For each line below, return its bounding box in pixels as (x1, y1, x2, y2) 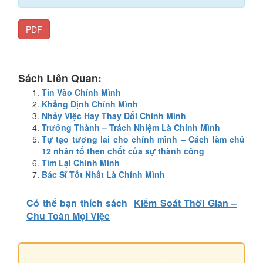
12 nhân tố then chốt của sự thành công (42, 144, 204, 157)
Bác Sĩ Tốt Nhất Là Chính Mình (42, 168, 165, 180)
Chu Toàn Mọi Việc (26, 208, 110, 222)
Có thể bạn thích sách (26, 195, 127, 210)
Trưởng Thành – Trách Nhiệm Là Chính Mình (42, 121, 220, 133)
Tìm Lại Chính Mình (42, 156, 120, 168)
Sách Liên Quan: (18, 70, 102, 85)
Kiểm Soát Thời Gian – (134, 195, 237, 210)
